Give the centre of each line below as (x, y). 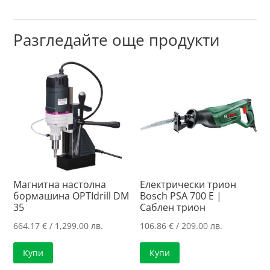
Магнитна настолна (60, 184)
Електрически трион (188, 184)
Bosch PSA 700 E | (181, 196)
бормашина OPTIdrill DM (71, 196)
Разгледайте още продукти (117, 40)
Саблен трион (173, 207)
